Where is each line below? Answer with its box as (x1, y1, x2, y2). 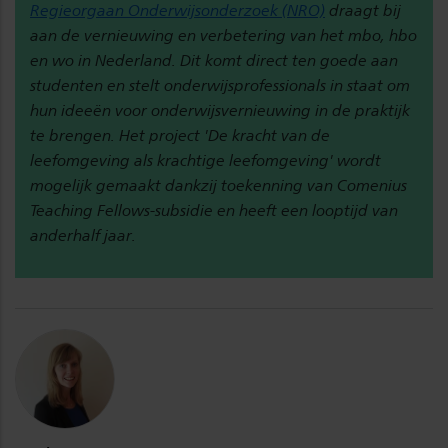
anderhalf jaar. (30, 225, 136, 245)
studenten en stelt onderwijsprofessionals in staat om (30, 75, 410, 95)
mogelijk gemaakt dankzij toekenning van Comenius (30, 175, 407, 195)
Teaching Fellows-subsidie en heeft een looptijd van (30, 200, 398, 220)
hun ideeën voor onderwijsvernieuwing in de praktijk (30, 100, 410, 120)
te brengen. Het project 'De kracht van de (30, 125, 330, 145)
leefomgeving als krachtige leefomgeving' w (30, 150, 350, 170)
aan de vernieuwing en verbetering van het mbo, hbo (30, 25, 417, 45)
